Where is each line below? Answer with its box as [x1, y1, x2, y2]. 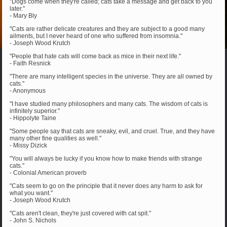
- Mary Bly [10, 12, 37, 19]
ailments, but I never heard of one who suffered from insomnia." [10, 32, 183, 40]
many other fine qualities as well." [10, 134, 102, 142]
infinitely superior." [10, 107, 60, 115]
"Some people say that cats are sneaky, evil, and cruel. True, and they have [10, 127, 215, 135]
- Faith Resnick [10, 59, 51, 67]
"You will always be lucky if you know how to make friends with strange [10, 155, 203, 162]
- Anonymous [10, 87, 46, 94]
